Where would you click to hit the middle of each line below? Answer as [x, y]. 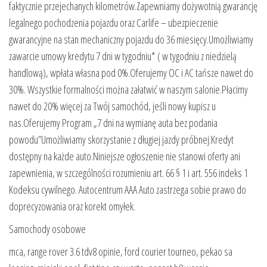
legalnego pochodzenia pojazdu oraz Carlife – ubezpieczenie [114, 22]
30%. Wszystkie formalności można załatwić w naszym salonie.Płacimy [128, 89]
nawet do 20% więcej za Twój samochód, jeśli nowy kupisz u [112, 106]
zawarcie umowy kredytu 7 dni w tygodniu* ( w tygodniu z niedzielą [123, 56]
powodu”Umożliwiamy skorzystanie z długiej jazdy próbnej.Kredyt [121, 139]
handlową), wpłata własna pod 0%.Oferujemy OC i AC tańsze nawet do [131, 72]
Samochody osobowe [47, 229]
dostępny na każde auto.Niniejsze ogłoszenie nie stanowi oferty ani [125, 156]
